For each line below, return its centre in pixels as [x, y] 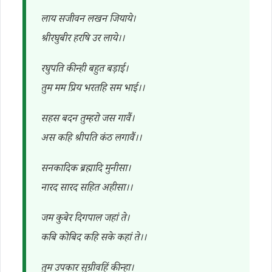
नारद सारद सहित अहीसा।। [87, 189]
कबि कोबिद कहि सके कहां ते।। [93, 239]
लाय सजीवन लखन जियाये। [88, 20]
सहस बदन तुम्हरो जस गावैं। [87, 120]
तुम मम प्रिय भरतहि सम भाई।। [93, 90]
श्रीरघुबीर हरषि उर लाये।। [83, 40]
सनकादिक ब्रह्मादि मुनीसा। [86, 170]
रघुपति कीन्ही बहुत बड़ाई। [84, 70]
